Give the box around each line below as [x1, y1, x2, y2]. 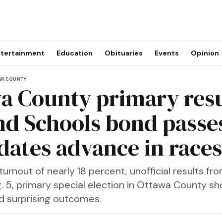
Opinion [190, 49, 219, 57]
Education [56, 49, 93, 57]
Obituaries [104, 49, 143, 57]
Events [154, 49, 179, 57]
